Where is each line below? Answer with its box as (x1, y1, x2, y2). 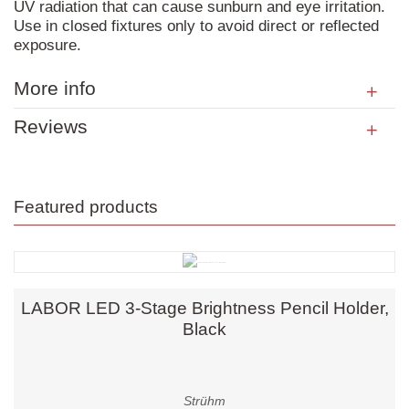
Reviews (14, 115, 88, 138)
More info (14, 77, 96, 100)
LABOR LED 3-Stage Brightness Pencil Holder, (20, 299, 389, 319)
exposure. (14, 36, 81, 54)
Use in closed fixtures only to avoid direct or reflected (14, 16, 379, 35)
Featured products (14, 196, 158, 216)
